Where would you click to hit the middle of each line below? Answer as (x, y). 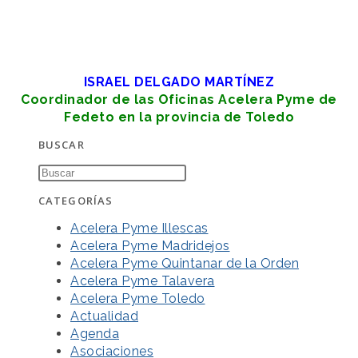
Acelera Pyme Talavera (143, 280)
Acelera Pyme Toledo (138, 298)
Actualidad (104, 316)
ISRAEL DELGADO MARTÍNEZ (179, 82)
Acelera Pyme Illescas (139, 228)
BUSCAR (62, 145)
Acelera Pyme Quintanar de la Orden (185, 263)
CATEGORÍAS (76, 200)
